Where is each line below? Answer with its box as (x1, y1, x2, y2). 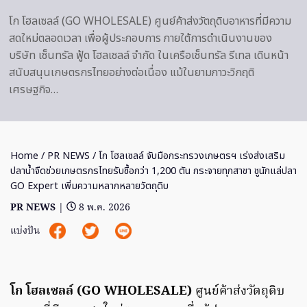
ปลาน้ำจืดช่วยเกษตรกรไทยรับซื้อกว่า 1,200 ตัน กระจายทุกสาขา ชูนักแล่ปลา (10, 163, 297, 178)
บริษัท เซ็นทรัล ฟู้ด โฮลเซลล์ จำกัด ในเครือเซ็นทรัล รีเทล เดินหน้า (9, 47, 288, 64)
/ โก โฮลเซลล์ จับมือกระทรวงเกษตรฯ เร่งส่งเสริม (90, 148, 285, 163)
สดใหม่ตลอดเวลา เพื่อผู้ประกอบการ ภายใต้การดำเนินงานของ (9, 29, 272, 47)
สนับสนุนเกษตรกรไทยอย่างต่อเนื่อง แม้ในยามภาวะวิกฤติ (9, 64, 254, 81)
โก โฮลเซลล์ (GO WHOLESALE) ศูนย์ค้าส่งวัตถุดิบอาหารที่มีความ (9, 12, 291, 29)
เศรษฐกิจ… (9, 81, 58, 98)
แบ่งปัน (10, 223, 42, 239)
